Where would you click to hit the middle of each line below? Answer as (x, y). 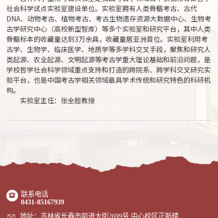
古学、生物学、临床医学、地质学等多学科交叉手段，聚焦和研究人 (109, 49)
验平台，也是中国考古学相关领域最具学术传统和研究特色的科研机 (109, 80)
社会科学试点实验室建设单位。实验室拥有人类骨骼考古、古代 (102, 9)
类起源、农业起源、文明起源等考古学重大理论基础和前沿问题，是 (109, 60)
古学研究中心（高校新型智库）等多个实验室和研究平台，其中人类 (109, 29)
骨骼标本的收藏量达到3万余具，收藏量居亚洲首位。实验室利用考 (107, 39)
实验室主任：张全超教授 (58, 100)
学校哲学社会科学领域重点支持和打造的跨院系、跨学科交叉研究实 (109, 70)
